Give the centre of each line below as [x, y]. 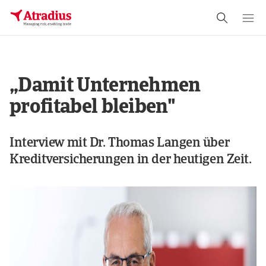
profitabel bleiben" [93, 108]
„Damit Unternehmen [105, 87]
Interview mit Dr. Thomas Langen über [120, 144]
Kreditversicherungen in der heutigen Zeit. [131, 160]
